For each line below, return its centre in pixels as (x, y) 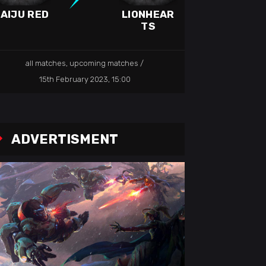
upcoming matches (104, 63)
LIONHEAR (148, 15)
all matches (46, 63)
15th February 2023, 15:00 (85, 79)
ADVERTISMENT (65, 139)
